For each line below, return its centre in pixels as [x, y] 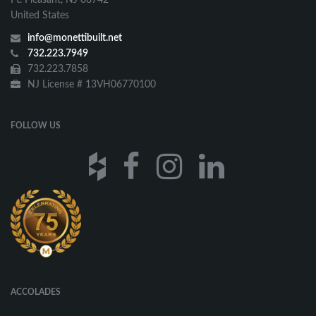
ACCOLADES [36, 292]
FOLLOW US [36, 125]
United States [40, 15]
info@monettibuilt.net [75, 38]
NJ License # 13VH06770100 [90, 84]
